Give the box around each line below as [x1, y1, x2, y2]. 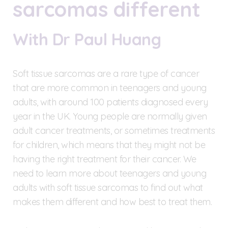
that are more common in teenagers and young [13, 81, 207, 94]
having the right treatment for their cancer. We [13, 153, 196, 165]
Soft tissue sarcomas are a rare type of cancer [13, 67, 199, 79]
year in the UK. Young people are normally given [13, 110, 207, 122]
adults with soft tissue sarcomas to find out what [13, 181, 203, 193]
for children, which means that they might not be [13, 138, 205, 151]
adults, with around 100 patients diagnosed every [13, 96, 208, 108]
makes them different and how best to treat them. [13, 195, 212, 208]
